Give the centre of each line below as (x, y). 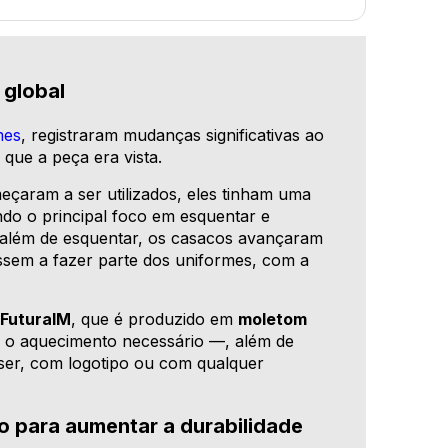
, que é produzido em (155, 319)
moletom (273, 319)
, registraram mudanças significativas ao (173, 135)
